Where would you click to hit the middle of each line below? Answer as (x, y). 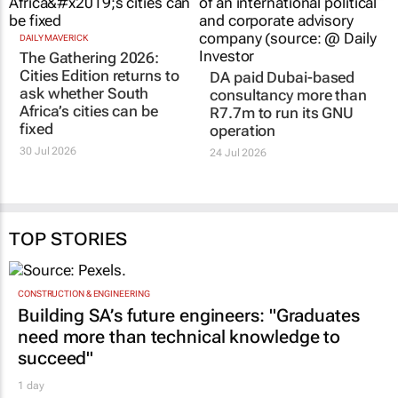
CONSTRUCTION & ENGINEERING (84, 306)
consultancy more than (289, 81)
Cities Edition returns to (99, 97)
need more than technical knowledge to (179, 350)
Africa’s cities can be (89, 133)
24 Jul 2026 (239, 139)
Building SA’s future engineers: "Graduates (189, 328)
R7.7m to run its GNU (282, 99)
